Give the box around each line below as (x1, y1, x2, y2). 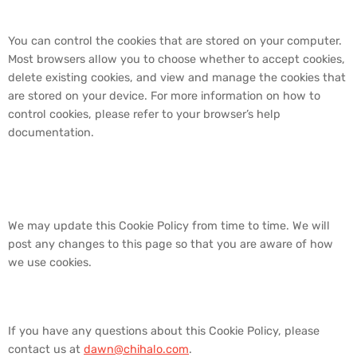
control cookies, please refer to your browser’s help (8, 107, 280, 121)
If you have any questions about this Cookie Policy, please (8, 324, 320, 338)
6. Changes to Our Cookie (8, 147, 341, 184)
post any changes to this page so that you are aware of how (8, 237, 333, 252)
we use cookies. (8, 256, 92, 270)
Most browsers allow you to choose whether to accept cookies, (8, 52, 345, 66)
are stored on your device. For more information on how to (8, 88, 320, 103)
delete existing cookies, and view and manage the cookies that (8, 70, 346, 84)
